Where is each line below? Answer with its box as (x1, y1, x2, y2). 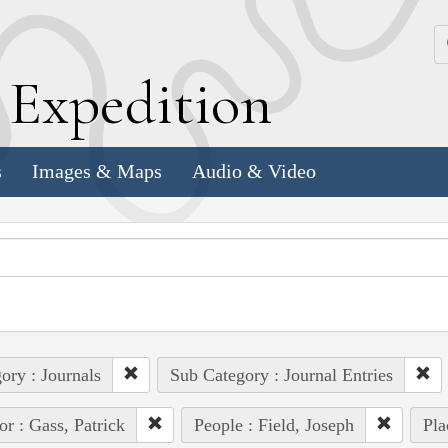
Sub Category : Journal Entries (169, 364, 393, 385)
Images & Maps (32, 160, 162, 183)
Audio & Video (192, 160, 316, 183)
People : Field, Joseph (193, 414, 354, 435)
